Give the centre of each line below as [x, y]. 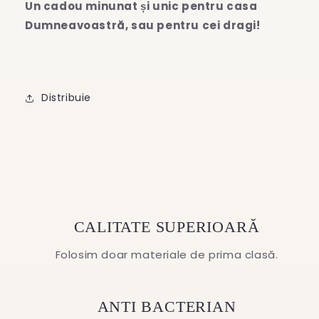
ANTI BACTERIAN [167, 306]
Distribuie [66, 98]
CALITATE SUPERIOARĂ [167, 226]
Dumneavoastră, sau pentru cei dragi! [143, 25]
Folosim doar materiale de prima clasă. [167, 254]
